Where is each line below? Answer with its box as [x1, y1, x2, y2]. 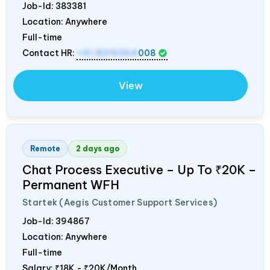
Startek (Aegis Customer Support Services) [22, 196, 218, 208]
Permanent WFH [22, 177, 119, 192]
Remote [30, 143, 60, 153]
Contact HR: [22, 47, 77, 58]
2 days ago [76, 143, 119, 153]
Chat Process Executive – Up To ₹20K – [22, 162, 256, 177]
